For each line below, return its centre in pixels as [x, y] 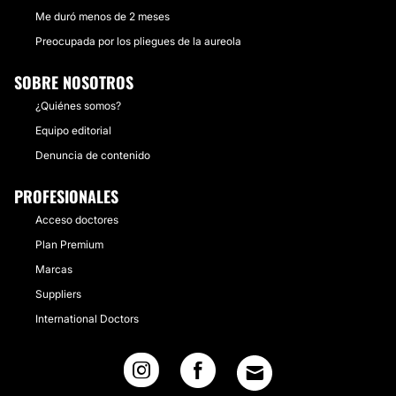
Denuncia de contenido [93, 155]
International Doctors [87, 319]
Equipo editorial [73, 130]
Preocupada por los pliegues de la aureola [138, 41]
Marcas [54, 269]
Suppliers [58, 294]
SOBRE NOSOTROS [74, 82]
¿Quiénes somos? [78, 106]
